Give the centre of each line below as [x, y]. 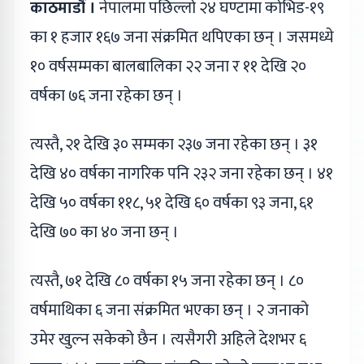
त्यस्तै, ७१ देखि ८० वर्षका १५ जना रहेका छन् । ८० [167, 281]
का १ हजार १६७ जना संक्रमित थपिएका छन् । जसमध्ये [182, 37]
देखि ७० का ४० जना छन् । [104, 232]
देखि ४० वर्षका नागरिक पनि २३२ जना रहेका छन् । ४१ [182, 173]
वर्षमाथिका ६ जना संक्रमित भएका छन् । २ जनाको [169, 310]
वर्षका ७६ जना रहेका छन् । [106, 95]
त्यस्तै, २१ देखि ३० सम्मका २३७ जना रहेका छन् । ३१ [174, 144]
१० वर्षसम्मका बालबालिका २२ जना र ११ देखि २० [168, 66]
